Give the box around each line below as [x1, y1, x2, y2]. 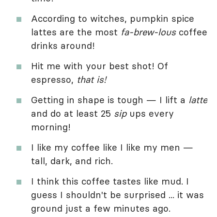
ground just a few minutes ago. [31, 202, 170, 215]
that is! [77, 74, 106, 86]
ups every [126, 108, 174, 120]
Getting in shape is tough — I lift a [31, 94, 188, 106]
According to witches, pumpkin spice [31, 13, 194, 25]
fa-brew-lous [121, 26, 176, 38]
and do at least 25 [31, 108, 114, 120]
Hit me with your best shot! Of [31, 60, 168, 72]
